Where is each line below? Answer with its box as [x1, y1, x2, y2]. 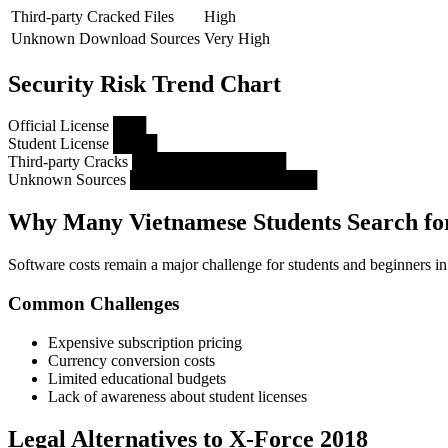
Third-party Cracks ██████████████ [8, 153, 286, 171]
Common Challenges [8, 292, 179, 314]
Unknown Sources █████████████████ [8, 171, 317, 189]
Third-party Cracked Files [11, 7, 174, 25]
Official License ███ [8, 117, 146, 135]
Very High [204, 29, 270, 47]
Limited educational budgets [48, 369, 226, 387]
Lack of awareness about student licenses [48, 387, 307, 405]
